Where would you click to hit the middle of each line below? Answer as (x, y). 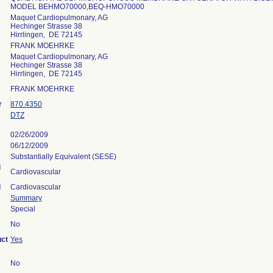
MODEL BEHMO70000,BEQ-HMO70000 (77, 7)
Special (23, 209)
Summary (26, 198)
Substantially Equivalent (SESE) (63, 157)
